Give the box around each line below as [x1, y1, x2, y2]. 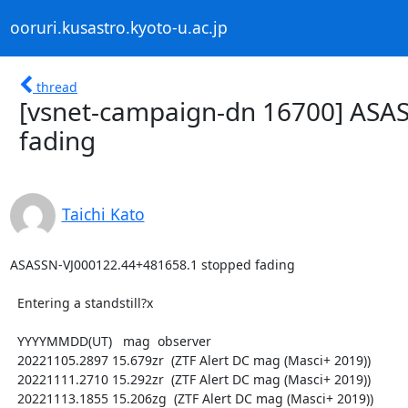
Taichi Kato [61, 202, 145, 225]
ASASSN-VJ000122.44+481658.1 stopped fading [9, 255, 295, 273]
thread [36, 77, 77, 96]
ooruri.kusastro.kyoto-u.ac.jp [9, 16, 228, 39]
